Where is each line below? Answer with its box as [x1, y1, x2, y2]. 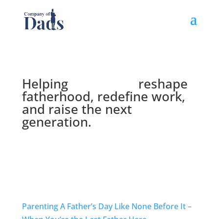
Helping [22, 75, 71, 92]
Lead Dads [71, 75, 135, 92]
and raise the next [22, 100, 132, 118]
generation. [22, 113, 91, 131]
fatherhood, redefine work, [22, 88, 185, 105]
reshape [134, 75, 188, 92]
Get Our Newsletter [32, 153, 122, 166]
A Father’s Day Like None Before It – [60, 201, 192, 212]
